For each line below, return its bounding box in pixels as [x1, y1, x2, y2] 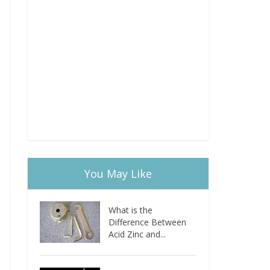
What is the [108, 204, 153, 216]
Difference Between [108, 216, 187, 228]
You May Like [84, 166, 152, 181]
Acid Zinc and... [108, 228, 166, 240]
